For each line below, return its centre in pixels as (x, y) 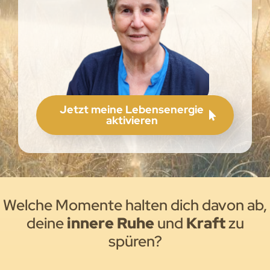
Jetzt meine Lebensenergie (132, 110)
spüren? (135, 241)
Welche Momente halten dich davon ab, (135, 205)
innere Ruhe (110, 223)
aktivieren (132, 121)
